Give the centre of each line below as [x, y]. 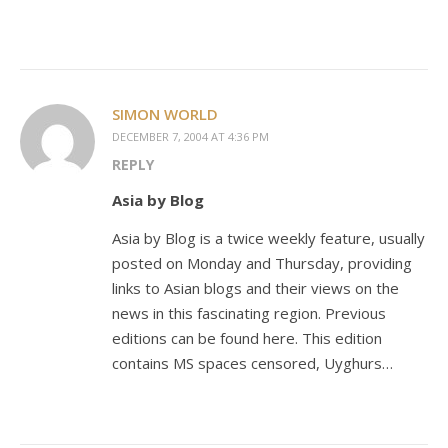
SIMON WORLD [165, 114]
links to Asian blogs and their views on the [255, 288]
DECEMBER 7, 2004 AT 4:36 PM [190, 136]
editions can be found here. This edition [247, 338]
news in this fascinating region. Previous [249, 313]
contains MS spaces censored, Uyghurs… [252, 363]
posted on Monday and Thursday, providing [262, 263]
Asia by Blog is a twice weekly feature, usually [268, 238]
